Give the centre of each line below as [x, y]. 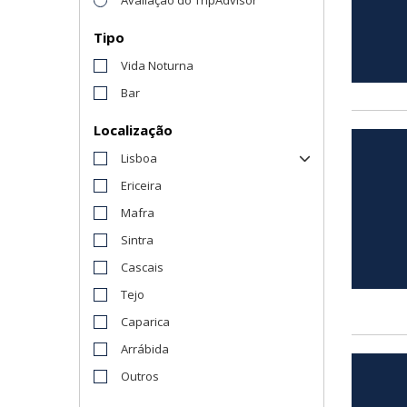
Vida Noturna [157, 65]
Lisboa [139, 158]
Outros [140, 376]
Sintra [137, 239]
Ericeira [141, 185]
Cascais [142, 267]
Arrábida [145, 348]
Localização [133, 129]
